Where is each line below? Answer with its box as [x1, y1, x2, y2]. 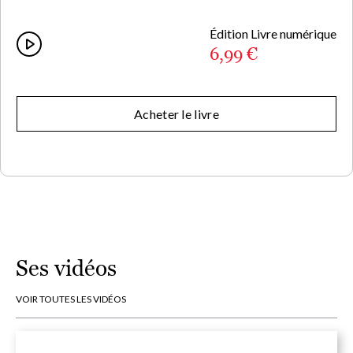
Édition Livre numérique [210, 26, 336, 42]
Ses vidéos [16, 255, 117, 281]
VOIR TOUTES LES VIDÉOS [16, 293, 126, 306]
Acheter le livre [133, 106, 220, 122]
